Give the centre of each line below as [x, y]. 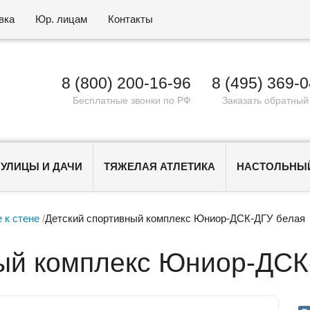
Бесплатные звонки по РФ [132, 101]
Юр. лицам [62, 19]
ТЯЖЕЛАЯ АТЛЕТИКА [160, 166]
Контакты [131, 19]
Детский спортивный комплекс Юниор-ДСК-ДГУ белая [175, 218]
